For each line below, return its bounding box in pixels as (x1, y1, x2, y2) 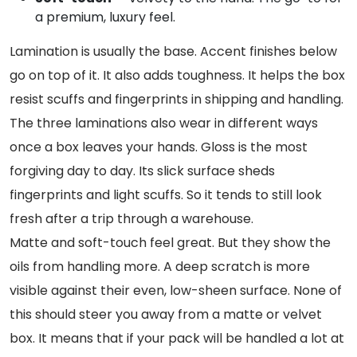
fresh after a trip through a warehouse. (10, 209, 253, 228)
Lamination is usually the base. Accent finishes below (10, 41, 337, 61)
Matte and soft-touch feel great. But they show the (10, 233, 331, 252)
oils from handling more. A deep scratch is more (10, 257, 310, 276)
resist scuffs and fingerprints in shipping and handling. (10, 89, 343, 108)
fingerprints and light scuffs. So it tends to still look (10, 185, 322, 204)
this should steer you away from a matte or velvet (10, 304, 322, 324)
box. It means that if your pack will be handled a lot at (10, 328, 344, 347)
